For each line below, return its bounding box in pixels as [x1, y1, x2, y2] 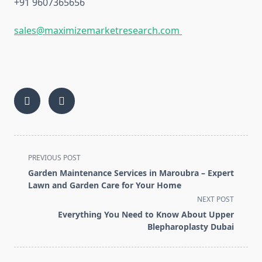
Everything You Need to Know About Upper [58, 209, 234, 220]
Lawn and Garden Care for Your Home [28, 180, 181, 191]
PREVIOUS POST [28, 153, 81, 163]
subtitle [13, 178, 47, 191]
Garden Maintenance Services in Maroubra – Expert [28, 167, 234, 179]
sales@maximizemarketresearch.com [14, 24, 182, 37]
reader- [13, 206, 46, 219]
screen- [13, 192, 46, 205]
